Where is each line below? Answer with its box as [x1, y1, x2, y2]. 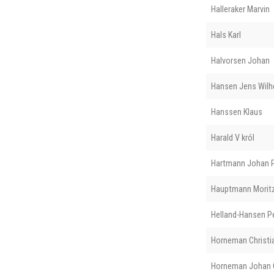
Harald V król [210, 132, 254, 143]
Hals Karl [210, 29, 241, 40]
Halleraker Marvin [210, 4, 270, 14]
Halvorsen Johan [210, 55, 270, 65]
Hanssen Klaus [210, 106, 262, 117]
